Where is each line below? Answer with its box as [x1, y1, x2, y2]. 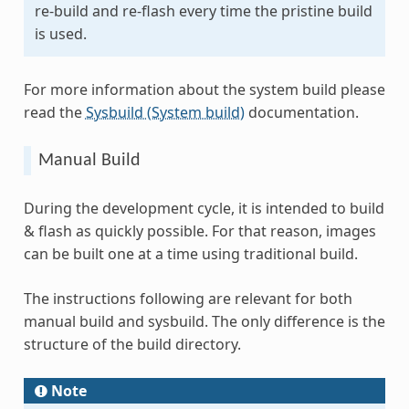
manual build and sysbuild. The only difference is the [23, 310, 385, 331]
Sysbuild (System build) [85, 101, 245, 122]
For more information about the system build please [23, 79, 385, 100]
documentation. [244, 101, 359, 122]
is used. [34, 23, 87, 44]
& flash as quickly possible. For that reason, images [23, 220, 376, 241]
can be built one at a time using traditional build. [23, 243, 358, 264]
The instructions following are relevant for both [23, 288, 352, 309]
